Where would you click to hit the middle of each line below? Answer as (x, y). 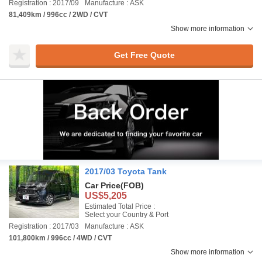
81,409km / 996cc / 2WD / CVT (58, 15)
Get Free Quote (144, 55)
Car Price (103, 185)
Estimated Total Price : (120, 206)
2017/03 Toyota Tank (126, 171)
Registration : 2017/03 (44, 226)
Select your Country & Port (127, 215)
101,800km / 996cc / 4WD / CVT (60, 238)
